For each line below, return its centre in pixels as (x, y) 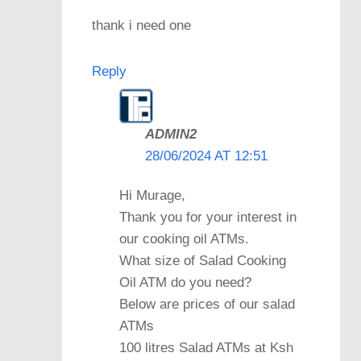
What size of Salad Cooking (202, 261)
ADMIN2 (170, 134)
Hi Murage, (152, 196)
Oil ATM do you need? (185, 283)
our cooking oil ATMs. (184, 239)
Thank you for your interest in (207, 218)
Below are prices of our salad (207, 305)
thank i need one (141, 25)
